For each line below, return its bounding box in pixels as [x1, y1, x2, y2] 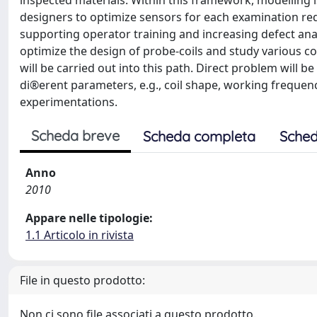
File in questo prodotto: [20, 272, 145, 288]
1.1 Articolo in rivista [25, 227, 134, 243]
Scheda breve [31, 127, 120, 144]
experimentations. [20, 94, 117, 110]
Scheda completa [143, 127, 255, 145]
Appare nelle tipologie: [25, 210, 153, 226]
